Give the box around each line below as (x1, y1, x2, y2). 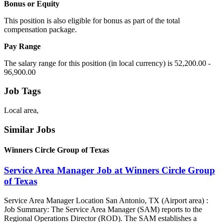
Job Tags (4, 86, 41, 97)
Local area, (4, 106, 39, 114)
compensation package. (4, 25, 77, 34)
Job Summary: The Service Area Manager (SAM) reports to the (4, 205, 202, 214)
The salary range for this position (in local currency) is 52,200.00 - (4, 58, 211, 67)
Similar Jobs (4, 124, 55, 135)
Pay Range (4, 42, 41, 51)
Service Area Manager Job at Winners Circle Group (4, 165, 215, 176)
